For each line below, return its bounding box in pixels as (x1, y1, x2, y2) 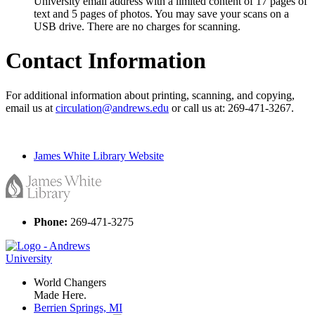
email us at (6, 101, 56, 114)
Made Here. (34, 288, 86, 301)
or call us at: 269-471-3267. (169, 101, 294, 114)
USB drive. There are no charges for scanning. (34, 20, 240, 32)
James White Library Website (34, 149, 164, 162)
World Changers (34, 276, 106, 288)
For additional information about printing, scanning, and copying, (6, 89, 295, 101)
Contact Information (6, 48, 206, 74)
